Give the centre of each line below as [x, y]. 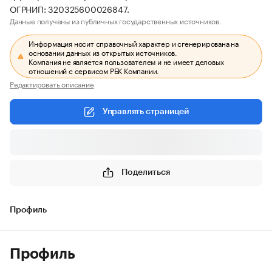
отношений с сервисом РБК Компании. [94, 70]
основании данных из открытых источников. [103, 52]
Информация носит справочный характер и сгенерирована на [134, 43]
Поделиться [146, 172]
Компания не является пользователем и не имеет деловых [126, 61]
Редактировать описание [52, 83]
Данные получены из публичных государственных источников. [116, 20]
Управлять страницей [146, 112]
